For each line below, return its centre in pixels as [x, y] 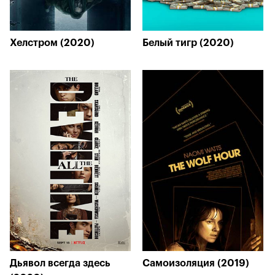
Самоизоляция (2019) [196, 263]
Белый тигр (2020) [188, 43]
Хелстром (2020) [52, 43]
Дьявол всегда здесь [60, 263]
